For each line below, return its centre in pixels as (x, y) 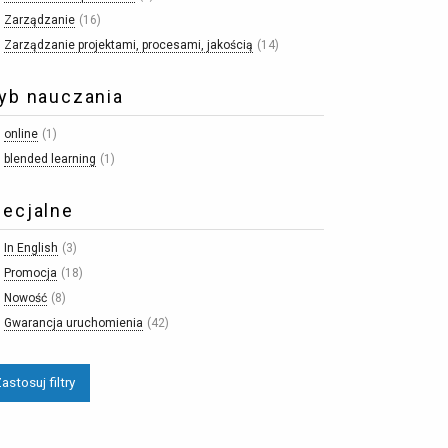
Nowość (25, 297)
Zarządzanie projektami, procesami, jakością (128, 44)
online (20, 133)
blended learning (49, 158)
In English (30, 247)
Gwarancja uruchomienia (73, 322)
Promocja (30, 272)
